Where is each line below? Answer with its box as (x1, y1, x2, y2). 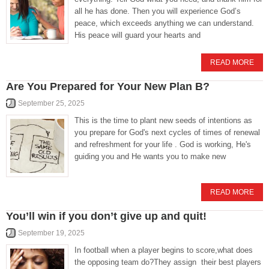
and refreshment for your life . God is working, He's (74, 140, 251, 149)
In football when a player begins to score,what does (74, 246, 253, 255)
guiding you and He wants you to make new (74, 152, 226, 161)
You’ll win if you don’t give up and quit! (6, 210, 207, 222)
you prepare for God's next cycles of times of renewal (74, 128, 260, 137)
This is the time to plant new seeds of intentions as (74, 116, 252, 125)
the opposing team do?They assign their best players (74, 258, 261, 267)
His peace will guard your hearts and (74, 31, 201, 40)
